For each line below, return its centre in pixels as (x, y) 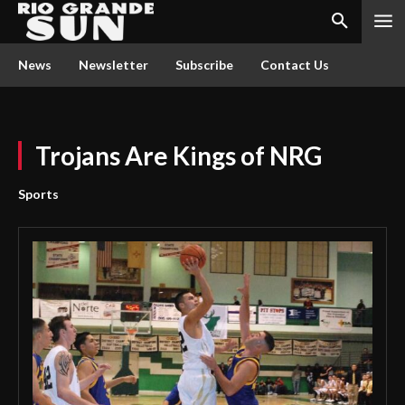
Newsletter (113, 65)
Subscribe (204, 65)
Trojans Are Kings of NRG (179, 155)
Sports (38, 194)
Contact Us (295, 65)
